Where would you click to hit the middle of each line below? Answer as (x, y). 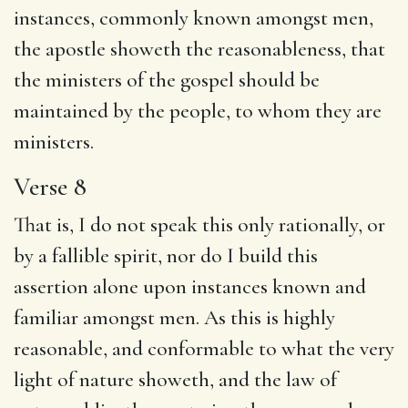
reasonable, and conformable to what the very (204, 348)
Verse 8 (50, 186)
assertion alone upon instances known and (190, 286)
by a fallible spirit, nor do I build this (166, 255)
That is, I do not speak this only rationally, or (199, 224)
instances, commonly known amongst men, (194, 18)
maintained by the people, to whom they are (198, 111)
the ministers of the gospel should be (167, 80)
